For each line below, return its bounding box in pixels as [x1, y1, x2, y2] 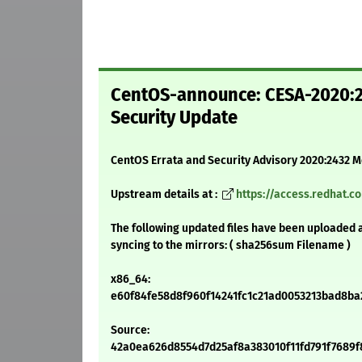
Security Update [111, 106, 238, 129]
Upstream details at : [111, 187, 220, 202]
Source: [111, 323, 149, 338]
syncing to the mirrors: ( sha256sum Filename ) [111, 238, 351, 253]
